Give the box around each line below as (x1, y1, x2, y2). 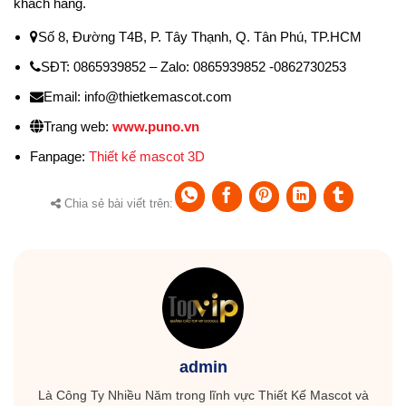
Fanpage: (30, 149, 89, 165)
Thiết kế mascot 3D (89, 149, 205, 165)
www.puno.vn (112, 119, 199, 135)
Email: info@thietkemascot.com (43, 89, 232, 105)
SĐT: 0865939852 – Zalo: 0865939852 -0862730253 (41, 59, 346, 75)
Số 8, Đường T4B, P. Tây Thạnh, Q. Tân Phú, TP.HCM (38, 29, 362, 45)
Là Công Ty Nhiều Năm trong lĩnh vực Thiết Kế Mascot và (37, 387, 369, 402)
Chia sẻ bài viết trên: (60, 196, 173, 210)
